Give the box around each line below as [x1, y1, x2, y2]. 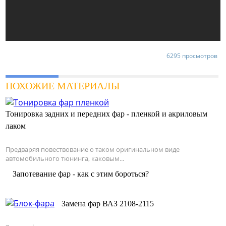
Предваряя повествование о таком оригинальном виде [6, 144, 180, 154]
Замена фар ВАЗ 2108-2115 [62, 199, 154, 208]
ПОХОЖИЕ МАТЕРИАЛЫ [6, 80, 120, 91]
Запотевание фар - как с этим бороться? [13, 169, 149, 178]
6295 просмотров [166, 51, 217, 60]
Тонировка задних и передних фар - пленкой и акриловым [6, 109, 207, 118]
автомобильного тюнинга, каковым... [6, 153, 124, 163]
